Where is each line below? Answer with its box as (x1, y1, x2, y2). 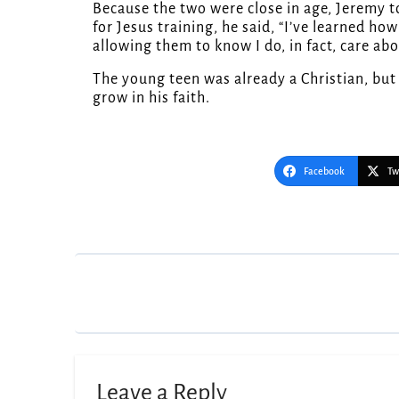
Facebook (304, 165, 345, 176)
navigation (92, 225, 166, 241)
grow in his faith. (93, 89, 210, 106)
